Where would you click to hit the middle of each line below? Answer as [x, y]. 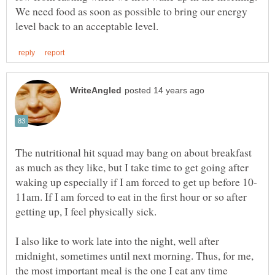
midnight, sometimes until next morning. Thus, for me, [134, 255]
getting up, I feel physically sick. [86, 211]
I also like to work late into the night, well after [117, 240]
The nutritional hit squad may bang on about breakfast [134, 152]
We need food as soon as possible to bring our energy [131, 11]
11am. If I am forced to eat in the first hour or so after [131, 196]
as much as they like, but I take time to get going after [132, 167]
